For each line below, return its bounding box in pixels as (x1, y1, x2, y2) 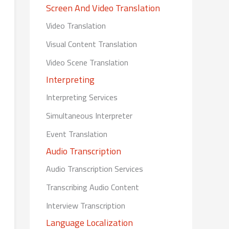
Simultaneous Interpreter (46, 107, 132, 123)
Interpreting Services (46, 89, 118, 105)
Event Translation (46, 126, 107, 142)
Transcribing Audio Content (46, 179, 139, 195)
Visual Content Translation (46, 36, 137, 52)
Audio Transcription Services (46, 161, 143, 176)
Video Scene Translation (46, 54, 128, 70)
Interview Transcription (46, 197, 125, 213)
